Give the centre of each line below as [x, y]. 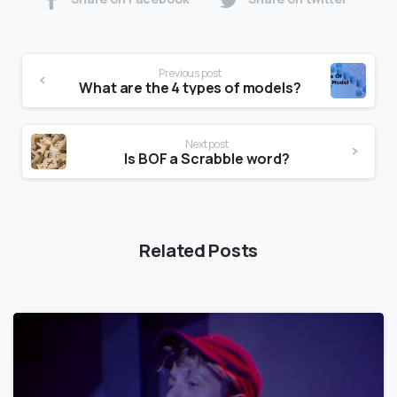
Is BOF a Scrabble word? [207, 158]
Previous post [190, 73]
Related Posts [198, 249]
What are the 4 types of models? [190, 87]
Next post [207, 144]
